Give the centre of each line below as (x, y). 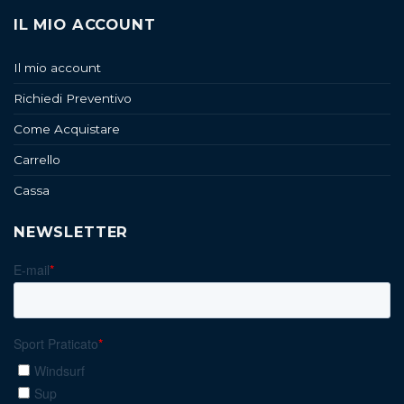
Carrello (37, 159)
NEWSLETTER (71, 231)
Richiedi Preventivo (73, 98)
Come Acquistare (67, 129)
